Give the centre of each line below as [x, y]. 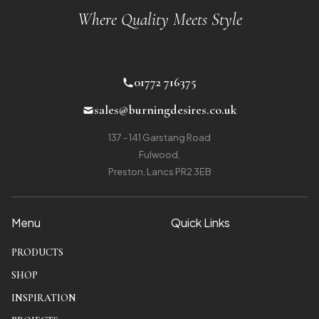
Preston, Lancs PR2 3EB [159, 172]
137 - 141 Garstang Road [159, 137]
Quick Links [200, 223]
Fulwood [158, 155]
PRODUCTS [37, 252]
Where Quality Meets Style [159, 20]
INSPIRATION [44, 298]
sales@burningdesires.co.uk [165, 110]
